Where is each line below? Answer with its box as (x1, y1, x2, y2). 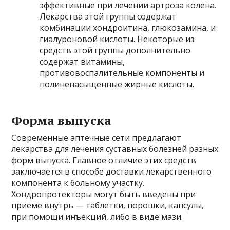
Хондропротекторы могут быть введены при (11, 188, 196, 200)
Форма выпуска (11, 112, 112, 128)
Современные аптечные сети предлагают (11, 132, 182, 143)
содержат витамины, (40, 56, 125, 67)
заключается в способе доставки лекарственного (11, 166, 212, 177)
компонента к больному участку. (11, 177, 145, 188)
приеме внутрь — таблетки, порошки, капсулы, (11, 200, 204, 211)
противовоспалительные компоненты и (40, 67, 205, 79)
